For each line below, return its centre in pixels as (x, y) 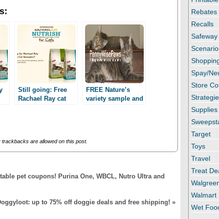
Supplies (205, 110)
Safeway (205, 36)
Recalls (203, 24)
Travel (201, 159)
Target (201, 134)
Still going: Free (42, 90)
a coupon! (101, 108)
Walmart (204, 195)
